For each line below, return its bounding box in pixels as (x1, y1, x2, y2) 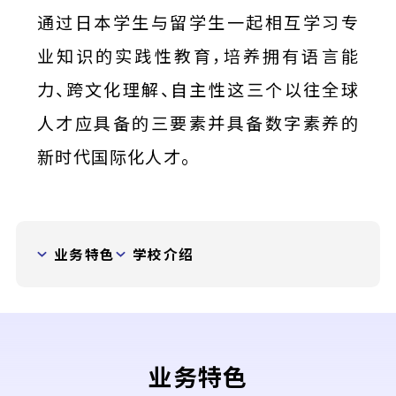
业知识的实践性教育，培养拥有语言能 (36, 43, 360, 69)
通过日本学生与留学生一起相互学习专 (36, 10, 360, 35)
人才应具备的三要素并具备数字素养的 (36, 110, 360, 136)
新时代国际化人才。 (36, 144, 191, 170)
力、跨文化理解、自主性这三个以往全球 (36, 77, 360, 103)
